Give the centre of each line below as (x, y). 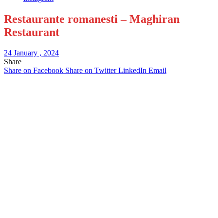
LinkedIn (132, 70)
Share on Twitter (91, 70)
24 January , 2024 (31, 53)
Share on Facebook (34, 70)
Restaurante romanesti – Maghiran (92, 19)
